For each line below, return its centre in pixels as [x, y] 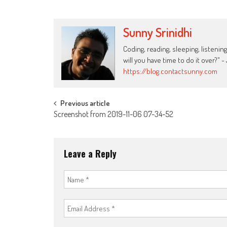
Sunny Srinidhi [157, 32]
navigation [82, 127]
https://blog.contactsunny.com [170, 71]
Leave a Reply [90, 154]
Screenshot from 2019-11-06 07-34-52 [113, 114]
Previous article [85, 103]
